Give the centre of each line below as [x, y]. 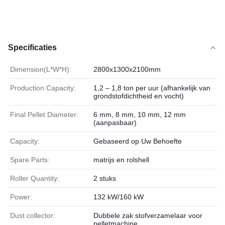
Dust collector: [33, 215]
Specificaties [32, 47]
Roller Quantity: [35, 178]
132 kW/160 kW [119, 197]
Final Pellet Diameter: [44, 115]
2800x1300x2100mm [127, 69]
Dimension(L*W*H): [41, 69]
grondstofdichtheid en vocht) [139, 96]
